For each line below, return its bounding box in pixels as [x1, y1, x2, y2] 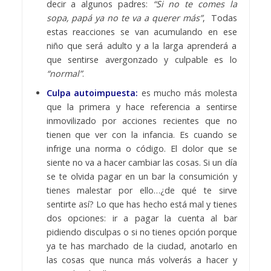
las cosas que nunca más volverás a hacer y [46, 253, 237, 266]
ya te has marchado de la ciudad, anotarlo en [46, 240, 237, 252]
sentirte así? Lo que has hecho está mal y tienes [46, 198, 237, 210]
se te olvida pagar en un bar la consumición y [46, 170, 237, 182]
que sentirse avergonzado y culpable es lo [46, 53, 237, 65]
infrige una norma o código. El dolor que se [46, 142, 237, 154]
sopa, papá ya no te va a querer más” [46, 11, 203, 24]
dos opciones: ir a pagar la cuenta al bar [46, 212, 237, 224]
